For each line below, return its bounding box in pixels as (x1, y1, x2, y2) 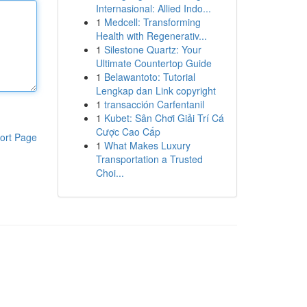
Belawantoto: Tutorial (103, 70, 195, 84)
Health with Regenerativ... (95, 29, 207, 42)
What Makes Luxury (103, 138, 191, 152)
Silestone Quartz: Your (103, 42, 201, 56)
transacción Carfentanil (103, 97, 204, 111)
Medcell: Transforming (103, 15, 201, 29)
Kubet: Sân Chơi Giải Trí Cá (103, 111, 224, 125)
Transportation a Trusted (95, 152, 203, 166)
